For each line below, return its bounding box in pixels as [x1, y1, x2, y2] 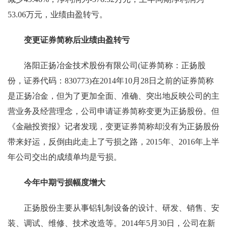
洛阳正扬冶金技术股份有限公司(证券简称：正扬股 [8, 61, 206, 70]
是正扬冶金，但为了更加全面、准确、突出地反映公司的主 [8, 92, 219, 100]
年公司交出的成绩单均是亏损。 [8, 153, 122, 161]
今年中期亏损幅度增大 [8, 178, 105, 187]
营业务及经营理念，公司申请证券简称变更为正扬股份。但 [8, 107, 219, 116]
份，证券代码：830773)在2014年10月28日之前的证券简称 [8, 76, 214, 85]
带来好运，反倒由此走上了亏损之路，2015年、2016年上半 [8, 137, 219, 146]
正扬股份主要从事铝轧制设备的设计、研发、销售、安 [8, 204, 219, 212]
